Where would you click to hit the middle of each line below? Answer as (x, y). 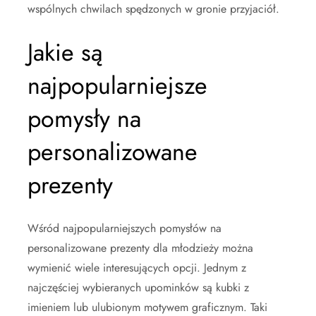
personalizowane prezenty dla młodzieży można (140, 248)
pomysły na (84, 119)
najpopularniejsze (117, 85)
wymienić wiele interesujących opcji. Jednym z (137, 267)
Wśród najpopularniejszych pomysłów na (124, 228)
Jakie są (65, 52)
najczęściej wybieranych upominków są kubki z (138, 287)
